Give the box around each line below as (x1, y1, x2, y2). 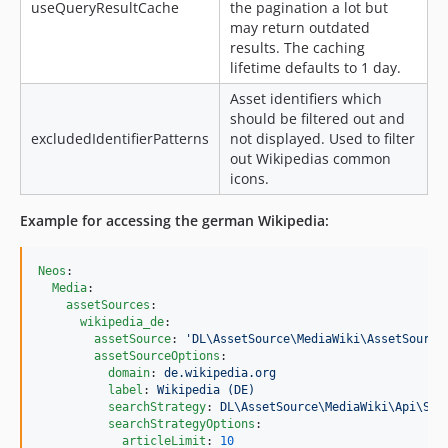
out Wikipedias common (230, 149, 391, 169)
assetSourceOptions (94, 349, 220, 364)
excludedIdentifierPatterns (31, 129, 209, 149)
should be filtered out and (230, 109, 405, 129)
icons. (230, 169, 269, 189)
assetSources (66, 298, 150, 313)
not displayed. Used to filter (230, 129, 415, 149)
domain (108, 366, 150, 381)
